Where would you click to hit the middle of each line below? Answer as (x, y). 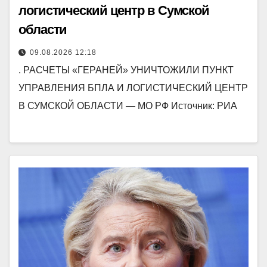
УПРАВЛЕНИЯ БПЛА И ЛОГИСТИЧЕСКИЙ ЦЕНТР (133, 88)
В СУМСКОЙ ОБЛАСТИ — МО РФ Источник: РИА (128, 106)
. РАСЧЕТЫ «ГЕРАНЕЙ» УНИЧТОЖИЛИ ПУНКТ (126, 70)
